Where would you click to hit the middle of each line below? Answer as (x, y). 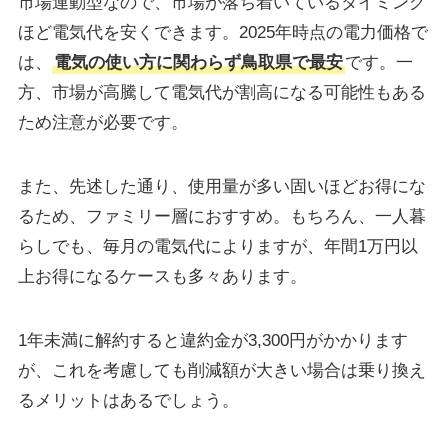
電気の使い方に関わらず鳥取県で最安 (198, 62)
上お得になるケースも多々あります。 (162, 276)
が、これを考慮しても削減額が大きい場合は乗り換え (221, 370)
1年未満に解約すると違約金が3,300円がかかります (212, 340)
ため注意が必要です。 (102, 122)
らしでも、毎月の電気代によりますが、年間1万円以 (217, 246)
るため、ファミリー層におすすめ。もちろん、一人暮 (221, 216)
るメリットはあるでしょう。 (128, 400)
